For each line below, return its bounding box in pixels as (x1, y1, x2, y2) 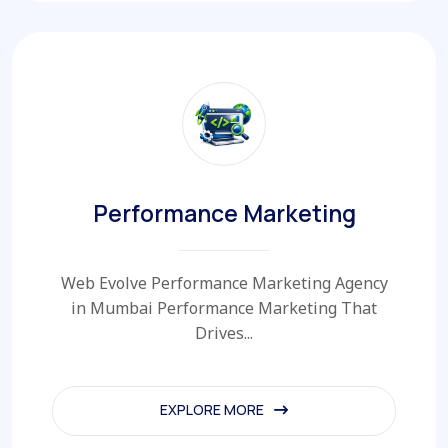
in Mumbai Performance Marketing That (71, 296, 377, 319)
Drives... (195, 321, 253, 344)
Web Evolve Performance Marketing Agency (60, 271, 388, 294)
